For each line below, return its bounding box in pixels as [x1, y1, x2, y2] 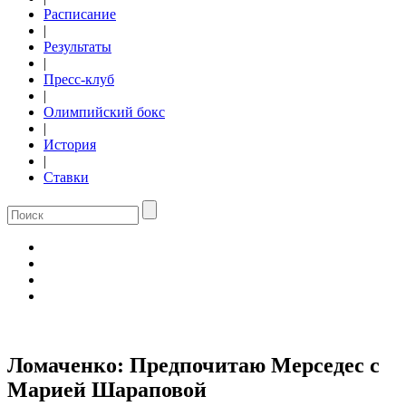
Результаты [43, 39, 111, 54]
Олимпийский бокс [43, 104, 165, 120]
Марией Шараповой [7, 377, 207, 401]
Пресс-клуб [43, 72, 114, 87]
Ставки [43, 169, 89, 185]
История [43, 137, 96, 152]
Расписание [43, 6, 116, 22]
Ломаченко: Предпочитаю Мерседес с [7, 353, 380, 377]
